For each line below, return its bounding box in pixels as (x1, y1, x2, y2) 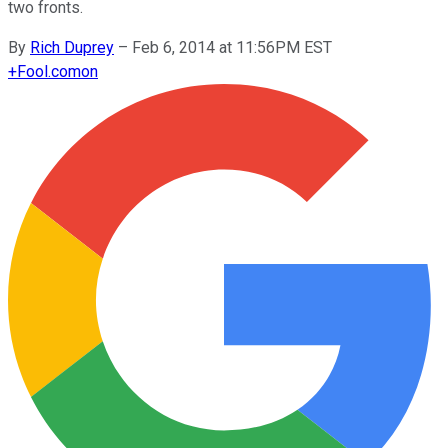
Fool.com (17, 61, 81, 81)
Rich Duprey (30, 37, 114, 57)
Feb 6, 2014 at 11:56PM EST (132, 37, 332, 57)
